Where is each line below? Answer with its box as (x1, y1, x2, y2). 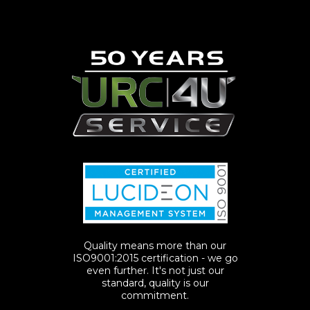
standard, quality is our (101, 276, 209, 289)
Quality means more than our (84, 239, 226, 252)
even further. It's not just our (86, 264, 224, 277)
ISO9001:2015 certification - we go (72, 251, 238, 264)
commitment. (121, 289, 189, 302)
